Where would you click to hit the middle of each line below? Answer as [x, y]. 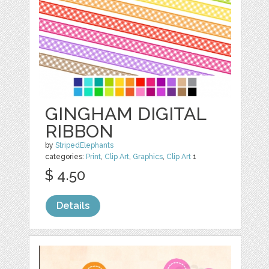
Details [73, 206]
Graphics [148, 157]
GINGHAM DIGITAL [126, 114]
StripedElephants [85, 146]
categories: [66, 157]
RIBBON [80, 131]
